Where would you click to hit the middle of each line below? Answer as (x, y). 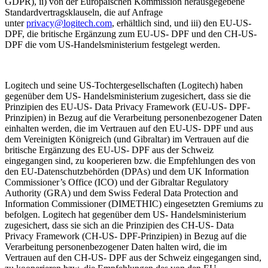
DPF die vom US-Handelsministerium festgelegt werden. (112, 45)
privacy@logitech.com (69, 23)
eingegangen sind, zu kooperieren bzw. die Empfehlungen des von (130, 161)
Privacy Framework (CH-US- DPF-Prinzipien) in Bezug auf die (126, 236)
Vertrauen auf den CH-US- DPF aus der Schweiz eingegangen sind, (133, 258)
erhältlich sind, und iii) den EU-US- (184, 23)
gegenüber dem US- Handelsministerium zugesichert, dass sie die (128, 96)
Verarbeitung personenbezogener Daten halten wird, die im (116, 247)
